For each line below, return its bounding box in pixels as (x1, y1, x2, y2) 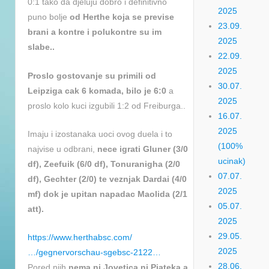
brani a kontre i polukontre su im (28, 27, 162, 37)
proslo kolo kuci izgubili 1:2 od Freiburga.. (28, 100, 186, 110)
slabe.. (28, 42, 55, 52)
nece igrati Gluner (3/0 (97, 144, 188, 154)
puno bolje (28, 12, 70, 22)
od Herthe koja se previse (70, 12, 174, 22)
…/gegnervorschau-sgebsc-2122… (28, 247, 161, 258)
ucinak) (218, 156, 246, 166)
